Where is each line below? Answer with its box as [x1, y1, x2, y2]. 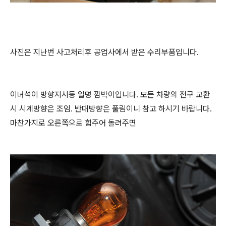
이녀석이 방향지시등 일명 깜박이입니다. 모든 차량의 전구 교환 [10, 90, 210, 99]
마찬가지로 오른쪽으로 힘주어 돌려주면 [10, 118, 136, 128]
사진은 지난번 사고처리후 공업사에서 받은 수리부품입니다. [10, 47, 199, 57]
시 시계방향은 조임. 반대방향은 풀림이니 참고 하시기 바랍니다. [10, 104, 212, 114]
